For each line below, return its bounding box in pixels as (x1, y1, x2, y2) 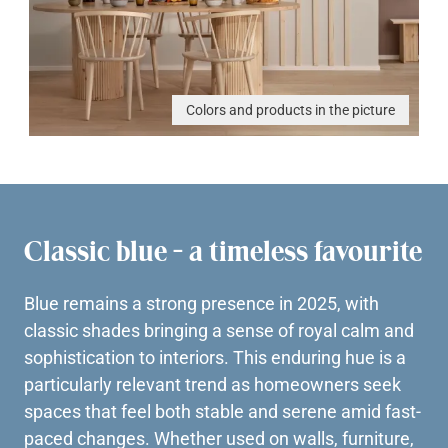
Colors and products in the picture (185, 101, 395, 118)
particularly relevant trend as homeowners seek (24, 373, 401, 395)
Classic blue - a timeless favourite (24, 234, 422, 267)
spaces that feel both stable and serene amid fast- (24, 400, 421, 422)
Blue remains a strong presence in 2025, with (24, 292, 379, 314)
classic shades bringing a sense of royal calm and (24, 319, 414, 341)
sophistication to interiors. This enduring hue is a (24, 346, 406, 368)
